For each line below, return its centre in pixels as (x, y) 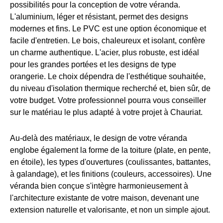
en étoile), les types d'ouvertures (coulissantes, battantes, (110, 162)
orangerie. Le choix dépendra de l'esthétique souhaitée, (108, 76)
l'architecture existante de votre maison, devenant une (105, 198)
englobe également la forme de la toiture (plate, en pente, (110, 150)
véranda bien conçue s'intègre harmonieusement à (99, 186)
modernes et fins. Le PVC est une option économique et (108, 28)
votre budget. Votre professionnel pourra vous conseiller (108, 100)
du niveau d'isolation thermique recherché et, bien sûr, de (110, 88)
